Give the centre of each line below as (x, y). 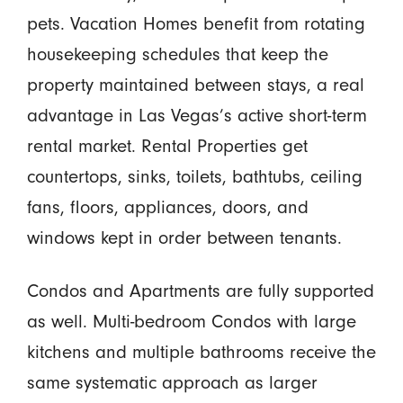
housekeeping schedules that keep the (177, 54)
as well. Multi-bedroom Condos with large (191, 322)
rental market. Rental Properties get (167, 146)
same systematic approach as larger (172, 383)
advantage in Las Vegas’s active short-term (197, 116)
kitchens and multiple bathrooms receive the (201, 352)
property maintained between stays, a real (195, 85)
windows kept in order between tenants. (184, 238)
